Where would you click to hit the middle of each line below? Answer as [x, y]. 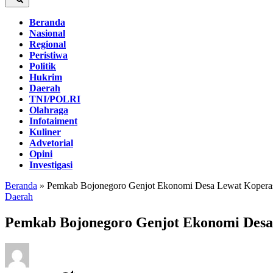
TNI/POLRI [55, 99]
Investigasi [51, 165]
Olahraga [49, 110]
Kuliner [45, 132]
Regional [48, 44]
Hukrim [46, 77]
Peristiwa [48, 55]
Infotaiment [53, 121]
